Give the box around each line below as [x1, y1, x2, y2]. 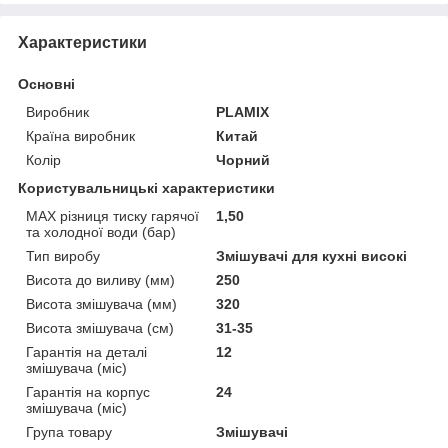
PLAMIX [216, 103, 270, 120]
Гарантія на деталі [26, 343, 147, 360]
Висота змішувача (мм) [26, 295, 177, 312]
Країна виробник [26, 127, 135, 144]
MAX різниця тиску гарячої [26, 207, 199, 224]
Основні [18, 75, 75, 92]
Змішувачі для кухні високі [216, 247, 408, 264]
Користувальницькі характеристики [18, 179, 275, 196]
